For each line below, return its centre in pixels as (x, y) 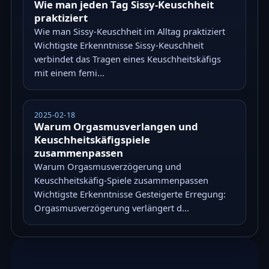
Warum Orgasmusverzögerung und (107, 167)
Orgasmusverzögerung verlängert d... (111, 208)
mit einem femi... (69, 73)
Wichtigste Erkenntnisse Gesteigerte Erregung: (130, 194)
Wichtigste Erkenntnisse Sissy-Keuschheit (119, 45)
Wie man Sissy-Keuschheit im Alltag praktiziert (129, 32)
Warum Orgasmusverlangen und (116, 127)
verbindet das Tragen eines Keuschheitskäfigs (127, 59)
